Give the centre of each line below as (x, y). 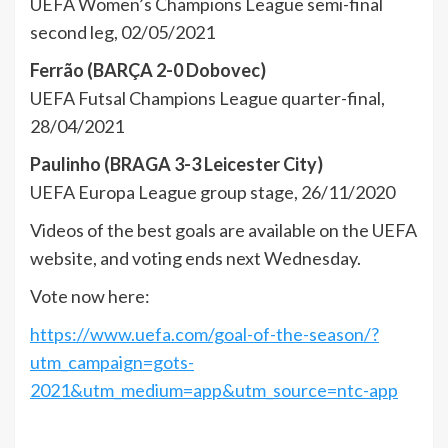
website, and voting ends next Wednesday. (195, 258)
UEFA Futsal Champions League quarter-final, (207, 98)
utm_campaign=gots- (112, 362)
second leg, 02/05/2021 (122, 32)
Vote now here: (90, 296)
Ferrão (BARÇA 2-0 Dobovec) (148, 70)
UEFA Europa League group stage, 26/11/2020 (212, 192)
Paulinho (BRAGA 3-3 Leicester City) (176, 164)
